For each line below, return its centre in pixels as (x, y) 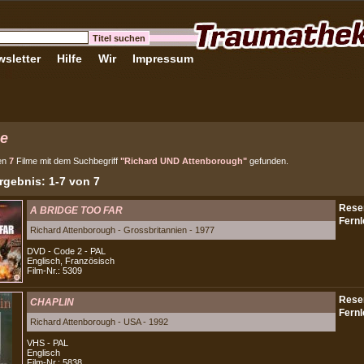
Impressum (163, 58)
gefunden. (268, 161)
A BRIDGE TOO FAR (76, 210)
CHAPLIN (52, 302)
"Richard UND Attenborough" (184, 161)
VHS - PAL (48, 343)
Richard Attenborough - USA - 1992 (99, 322)
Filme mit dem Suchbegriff (67, 161)
